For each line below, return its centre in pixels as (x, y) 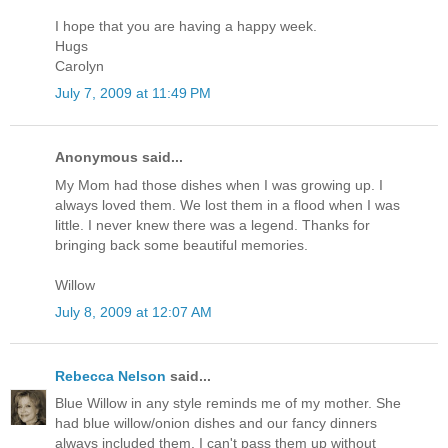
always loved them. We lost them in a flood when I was (227, 204)
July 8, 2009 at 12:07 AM (133, 311)
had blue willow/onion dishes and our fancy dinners (216, 423)
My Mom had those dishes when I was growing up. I (219, 184)
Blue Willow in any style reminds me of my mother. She (228, 403)
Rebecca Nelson (110, 375)
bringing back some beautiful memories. (181, 244)
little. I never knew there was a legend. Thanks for (212, 224)
